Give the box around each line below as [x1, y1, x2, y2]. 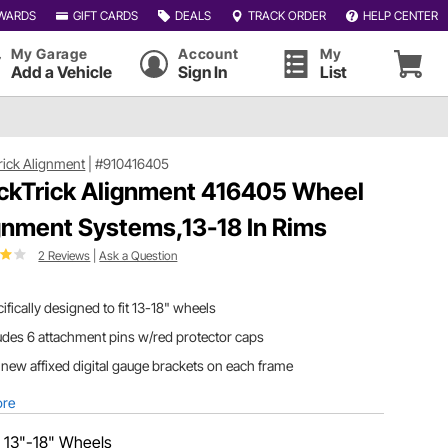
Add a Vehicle [11, 62, 112, 82]
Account [178, 45, 239, 62]
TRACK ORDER [247, 7, 326, 23]
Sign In [178, 62, 228, 82]
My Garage [11, 45, 88, 62]
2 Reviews [38, 247, 91, 263]
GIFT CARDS [72, 7, 138, 23]
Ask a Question [99, 247, 178, 263]
